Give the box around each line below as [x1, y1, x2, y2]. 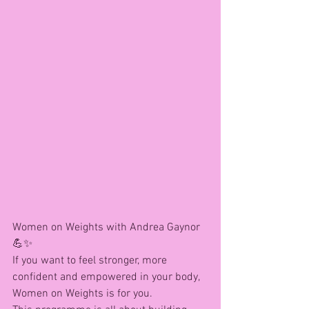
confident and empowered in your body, [12, 270, 202, 284]
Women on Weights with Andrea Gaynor [12, 220, 203, 235]
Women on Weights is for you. [12, 286, 152, 301]
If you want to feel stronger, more [12, 253, 170, 268]
